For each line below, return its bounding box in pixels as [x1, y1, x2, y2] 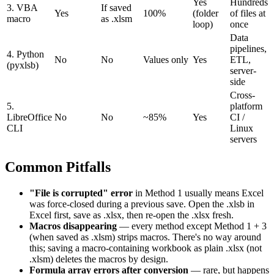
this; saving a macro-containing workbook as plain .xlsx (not [29, 242, 262, 253]
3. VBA [7, 2, 37, 13]
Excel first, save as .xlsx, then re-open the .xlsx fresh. [29, 209, 234, 220]
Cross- [230, 90, 255, 101]
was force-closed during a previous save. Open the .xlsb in [29, 198, 254, 209]
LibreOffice [7, 112, 52, 123]
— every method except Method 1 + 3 [117, 220, 267, 231]
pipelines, [230, 43, 267, 54]
